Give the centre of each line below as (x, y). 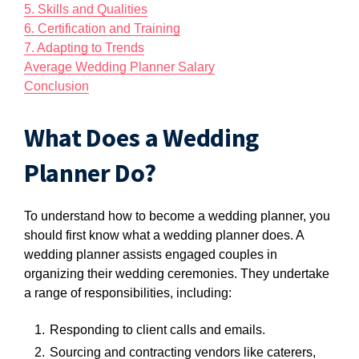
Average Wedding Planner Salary (119, 67)
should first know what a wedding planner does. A (164, 235)
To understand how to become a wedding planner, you (177, 216)
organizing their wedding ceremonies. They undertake (177, 274)
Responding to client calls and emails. (157, 330)
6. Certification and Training (102, 28)
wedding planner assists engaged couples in (151, 254)
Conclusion (56, 86)
